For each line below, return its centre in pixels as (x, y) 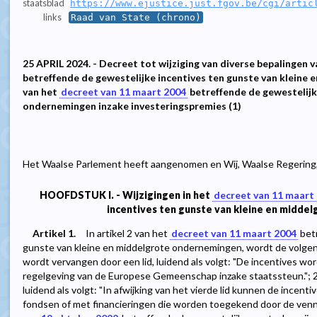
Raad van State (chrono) (136, 18)
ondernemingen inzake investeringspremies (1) (132, 106)
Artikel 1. (54, 234)
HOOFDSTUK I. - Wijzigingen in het (126, 195)
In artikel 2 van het (128, 234)
